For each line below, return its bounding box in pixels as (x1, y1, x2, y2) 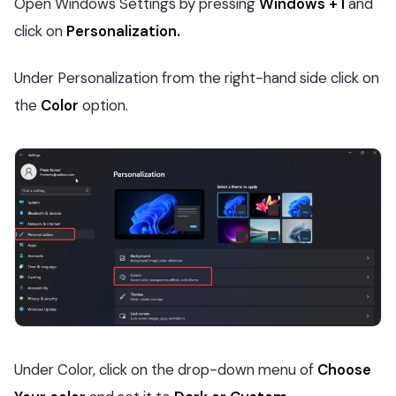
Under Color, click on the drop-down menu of (14, 359, 317, 379)
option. (79, 95, 128, 115)
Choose (317, 359, 371, 379)
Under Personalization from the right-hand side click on (14, 67, 379, 88)
